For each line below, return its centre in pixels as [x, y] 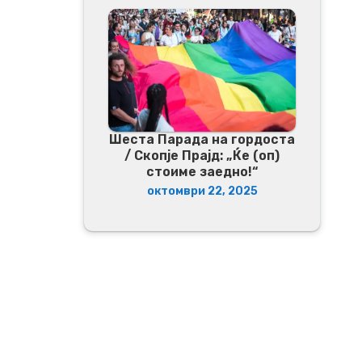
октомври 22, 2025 [202, 191]
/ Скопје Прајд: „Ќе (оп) [202, 155]
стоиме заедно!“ [202, 171]
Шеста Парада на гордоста [202, 139]
